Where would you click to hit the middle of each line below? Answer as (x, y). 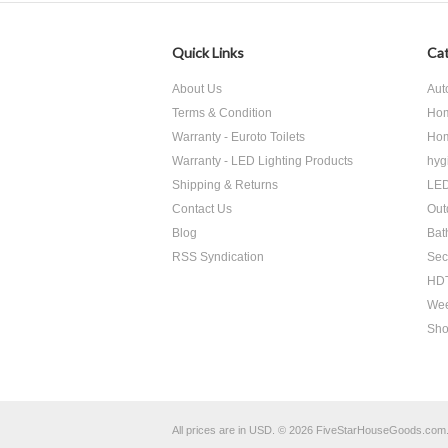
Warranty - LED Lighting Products (262, 161)
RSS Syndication (218, 257)
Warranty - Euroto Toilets (238, 137)
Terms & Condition (222, 113)
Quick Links (208, 52)
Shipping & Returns (225, 185)
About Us (197, 89)
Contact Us (202, 209)
